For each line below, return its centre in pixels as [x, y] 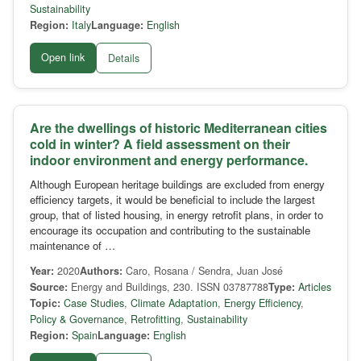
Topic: [45, 303]
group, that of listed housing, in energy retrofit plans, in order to [176, 215]
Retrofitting [156, 320]
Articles [315, 287]
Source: [49, 287]
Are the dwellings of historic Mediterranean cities [178, 128]
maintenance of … [73, 246]
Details [124, 58]
